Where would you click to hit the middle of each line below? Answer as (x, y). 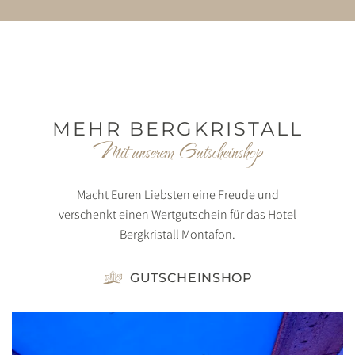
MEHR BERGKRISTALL (177, 128)
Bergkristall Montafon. (177, 234)
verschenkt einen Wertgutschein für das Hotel (177, 214)
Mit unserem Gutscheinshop (177, 151)
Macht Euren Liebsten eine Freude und (177, 194)
